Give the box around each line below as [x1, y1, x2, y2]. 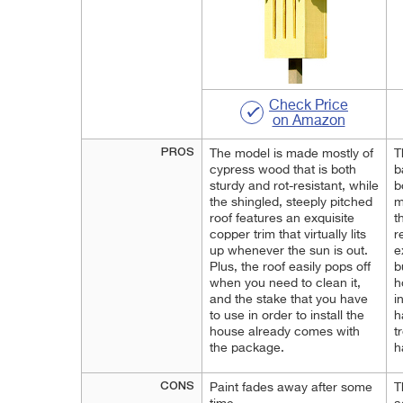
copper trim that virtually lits [210, 228, 366, 241]
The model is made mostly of [210, 148, 373, 160]
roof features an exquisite [210, 212, 354, 225]
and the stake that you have [210, 293, 368, 306]
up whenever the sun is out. [210, 245, 368, 257]
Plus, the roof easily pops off [210, 261, 371, 273]
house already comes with [210, 326, 360, 338]
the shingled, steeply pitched [210, 196, 372, 209]
